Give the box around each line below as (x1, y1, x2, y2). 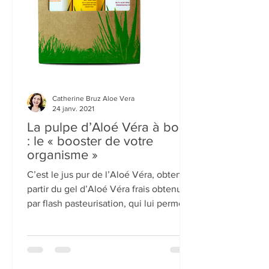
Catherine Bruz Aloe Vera (52, 175, 134, 184)
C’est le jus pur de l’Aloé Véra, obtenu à (27, 250, 194, 261)
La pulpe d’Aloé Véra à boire (27, 201, 193, 215)
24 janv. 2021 (52, 185, 94, 194)
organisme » (27, 229, 98, 243)
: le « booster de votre (27, 215, 153, 229)
